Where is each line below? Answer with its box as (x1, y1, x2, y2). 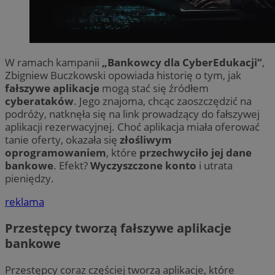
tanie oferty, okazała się (5, 132, 120, 147)
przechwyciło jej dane (139, 145, 252, 160)
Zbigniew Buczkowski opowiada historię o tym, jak (5, 68, 241, 82)
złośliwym (120, 132, 172, 147)
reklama (5, 195, 44, 209)
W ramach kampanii (5, 55, 102, 69)
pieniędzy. (5, 171, 54, 185)
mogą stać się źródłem (99, 80, 209, 95)
